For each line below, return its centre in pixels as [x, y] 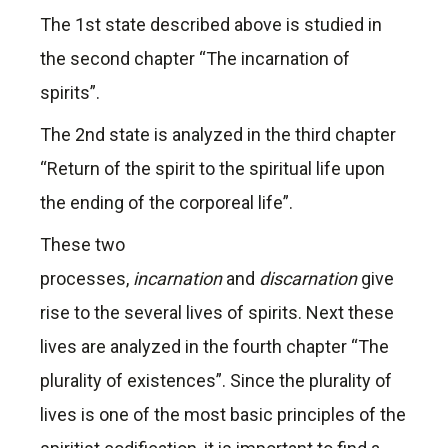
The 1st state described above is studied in [211, 25]
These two [82, 245]
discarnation [308, 279]
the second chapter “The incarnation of [195, 59]
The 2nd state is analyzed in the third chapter [218, 135]
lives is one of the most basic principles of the [223, 415]
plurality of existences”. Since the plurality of [216, 381]
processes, [86, 279]
